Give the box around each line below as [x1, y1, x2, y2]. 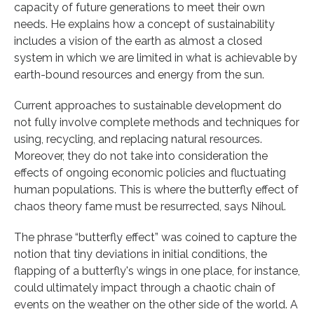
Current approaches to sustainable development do [14, 98, 282, 112]
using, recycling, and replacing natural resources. [14, 132, 262, 146]
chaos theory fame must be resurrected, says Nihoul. [14, 199, 286, 213]
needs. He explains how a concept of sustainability [14, 17, 275, 31]
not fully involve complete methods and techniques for [14, 115, 299, 129]
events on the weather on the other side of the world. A [14, 297, 298, 311]
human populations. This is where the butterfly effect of [14, 182, 299, 196]
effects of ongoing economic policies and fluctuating [14, 165, 286, 179]
